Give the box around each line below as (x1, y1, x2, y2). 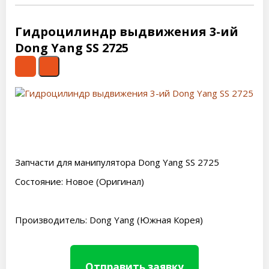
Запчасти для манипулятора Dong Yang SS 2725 (15, 156, 219, 168)
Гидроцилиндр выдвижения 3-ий (15, 23, 238, 40)
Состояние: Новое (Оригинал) (15, 175, 144, 187)
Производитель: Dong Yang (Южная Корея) (15, 214, 203, 226)
